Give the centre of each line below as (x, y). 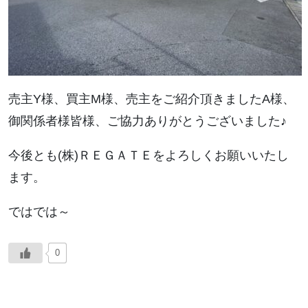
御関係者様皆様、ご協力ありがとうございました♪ (147, 121)
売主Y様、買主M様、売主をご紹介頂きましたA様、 (152, 99)
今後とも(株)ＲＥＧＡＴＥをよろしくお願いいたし (148, 155)
